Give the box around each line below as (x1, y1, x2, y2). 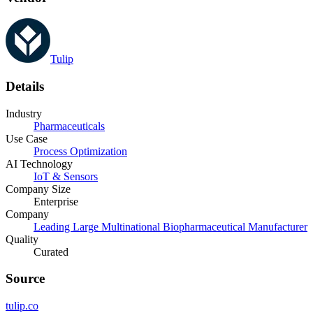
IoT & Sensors (34, 170, 98, 182)
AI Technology (6, 157, 73, 170)
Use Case (6, 132, 48, 145)
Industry (6, 107, 42, 119)
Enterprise (34, 195, 78, 208)
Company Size (6, 182, 71, 195)
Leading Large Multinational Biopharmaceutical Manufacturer (34, 220, 307, 233)
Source (6, 271, 45, 286)
